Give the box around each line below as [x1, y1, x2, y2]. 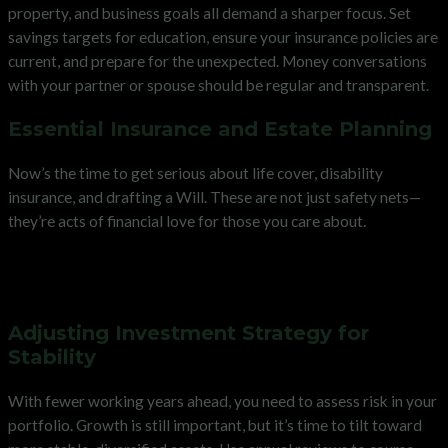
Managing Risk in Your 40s [8, 273, 347, 303]
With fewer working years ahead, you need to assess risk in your [8, 391, 437, 410]
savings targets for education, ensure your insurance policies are [8, 27, 438, 46]
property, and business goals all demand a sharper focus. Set [8, 3, 411, 22]
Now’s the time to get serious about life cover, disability [8, 163, 383, 182]
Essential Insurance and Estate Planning [8, 116, 432, 141]
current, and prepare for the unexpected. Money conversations [8, 51, 427, 70]
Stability [8, 344, 96, 369]
